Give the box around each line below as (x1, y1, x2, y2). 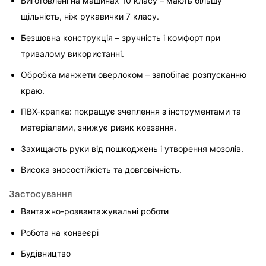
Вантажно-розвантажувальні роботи (21, 206, 169, 217)
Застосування (9, 188, 72, 199)
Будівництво (21, 248, 71, 258)
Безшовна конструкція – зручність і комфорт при (21, 32, 223, 43)
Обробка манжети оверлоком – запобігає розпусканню (21, 69, 249, 80)
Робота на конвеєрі (21, 227, 99, 237)
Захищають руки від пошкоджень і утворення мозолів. (21, 143, 243, 154)
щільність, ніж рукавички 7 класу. (21, 11, 159, 22)
